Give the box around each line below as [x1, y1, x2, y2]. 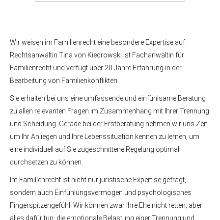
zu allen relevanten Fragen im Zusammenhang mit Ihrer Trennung [10, 107, 209, 115]
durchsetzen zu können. [10, 158, 83, 166]
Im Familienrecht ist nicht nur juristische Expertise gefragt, [10, 176, 186, 184]
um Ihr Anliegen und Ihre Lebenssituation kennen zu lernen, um [10, 133, 199, 140]
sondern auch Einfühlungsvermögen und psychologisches [10, 189, 192, 196]
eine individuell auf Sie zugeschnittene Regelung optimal [10, 145, 179, 153]
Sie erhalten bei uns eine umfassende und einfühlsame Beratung [10, 94, 206, 102]
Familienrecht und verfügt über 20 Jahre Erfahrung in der [10, 64, 182, 72]
